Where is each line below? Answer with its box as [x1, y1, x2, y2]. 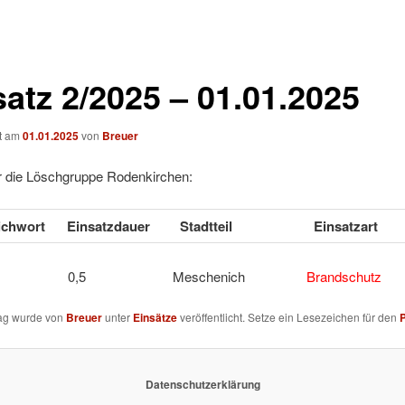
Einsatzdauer [66, 216, 150, 237]
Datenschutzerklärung [145, 375, 260, 392]
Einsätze [132, 309, 177, 326]
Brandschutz [306, 266, 381, 286]
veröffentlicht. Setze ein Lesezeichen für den [176, 309, 400, 325]
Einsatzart [313, 216, 378, 237]
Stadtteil [179, 216, 232, 237]
